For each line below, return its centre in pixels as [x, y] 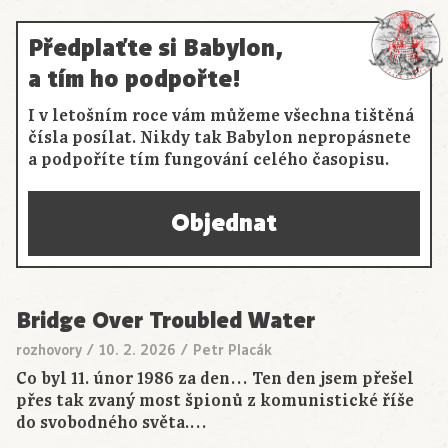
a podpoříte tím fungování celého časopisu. [208, 160]
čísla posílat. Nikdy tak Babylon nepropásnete [219, 138]
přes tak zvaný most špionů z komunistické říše [215, 401]
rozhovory [49, 350]
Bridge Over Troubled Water [165, 321]
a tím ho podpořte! [134, 79]
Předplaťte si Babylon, [155, 48]
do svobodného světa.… [111, 423]
